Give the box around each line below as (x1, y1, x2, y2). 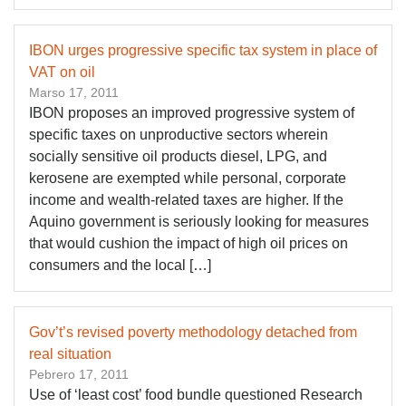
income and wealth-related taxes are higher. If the (29, 192, 343, 208)
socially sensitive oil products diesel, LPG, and (29, 149, 327, 164)
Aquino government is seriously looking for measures (29, 214, 369, 229)
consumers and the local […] (29, 257, 211, 273)
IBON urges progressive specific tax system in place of (29, 43, 377, 58)
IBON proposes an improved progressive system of (29, 105, 354, 121)
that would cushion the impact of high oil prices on (29, 236, 348, 251)
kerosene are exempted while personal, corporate (29, 170, 346, 186)
